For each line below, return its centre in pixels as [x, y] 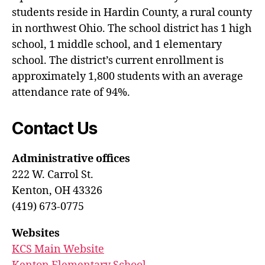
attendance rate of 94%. [71, 93]
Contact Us [54, 128]
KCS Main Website [58, 249]
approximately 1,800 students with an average [127, 77]
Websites [36, 233]
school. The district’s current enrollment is [118, 61]
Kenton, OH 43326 [57, 191]
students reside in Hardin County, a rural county [132, 13]
